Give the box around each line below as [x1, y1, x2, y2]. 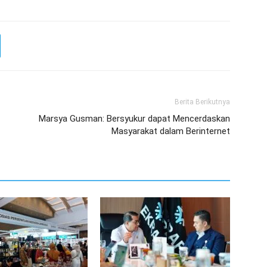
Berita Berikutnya [175, 98, 230, 106]
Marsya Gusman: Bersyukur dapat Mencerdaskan [39, 113, 230, 124]
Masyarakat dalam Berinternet [111, 126, 230, 136]
